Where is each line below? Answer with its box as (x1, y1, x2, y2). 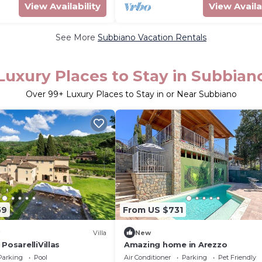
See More (56, 32, 98, 43)
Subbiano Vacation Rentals (98, 32, 206, 43)
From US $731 (123, 204, 183, 215)
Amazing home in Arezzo (124, 240, 227, 249)
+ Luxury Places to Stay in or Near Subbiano (58, 89, 237, 99)
